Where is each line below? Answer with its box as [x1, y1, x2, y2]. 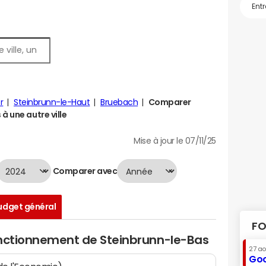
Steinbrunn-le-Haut [14, 98, 90, 106]
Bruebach [100, 98, 138, 106]
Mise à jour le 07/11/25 [134, 137, 216, 145]
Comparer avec [51, 166, 118, 175]
